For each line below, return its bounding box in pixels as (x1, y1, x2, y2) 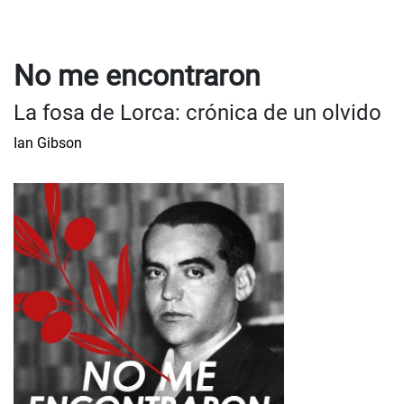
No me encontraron (14, 59, 261, 93)
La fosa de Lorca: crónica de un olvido (14, 100, 381, 125)
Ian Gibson (14, 134, 82, 151)
